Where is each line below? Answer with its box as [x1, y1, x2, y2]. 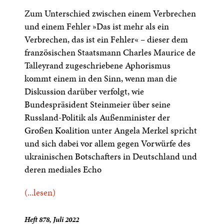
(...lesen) [24, 186, 56, 198]
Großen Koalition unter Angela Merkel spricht [24, 124, 197, 136]
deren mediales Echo [24, 163, 102, 175]
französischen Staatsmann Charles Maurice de [24, 46, 196, 58]
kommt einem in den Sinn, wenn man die [24, 72, 177, 84]
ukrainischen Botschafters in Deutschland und [24, 150, 197, 162]
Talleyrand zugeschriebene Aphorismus [24, 59, 171, 71]
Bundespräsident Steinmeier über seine [24, 98, 171, 110]
